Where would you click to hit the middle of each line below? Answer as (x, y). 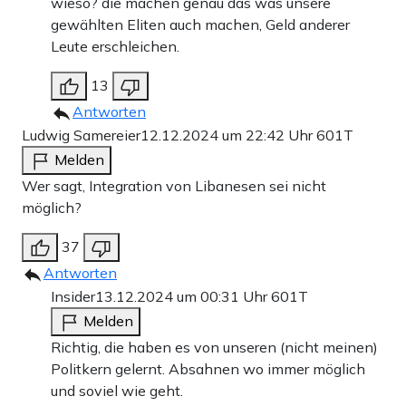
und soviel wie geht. (117, 391)
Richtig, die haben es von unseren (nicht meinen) (214, 348)
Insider (73, 297)
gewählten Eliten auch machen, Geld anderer (200, 25)
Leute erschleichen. (115, 47)
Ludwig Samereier (81, 135)
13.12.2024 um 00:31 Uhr (183, 297)
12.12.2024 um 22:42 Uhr (228, 135)
